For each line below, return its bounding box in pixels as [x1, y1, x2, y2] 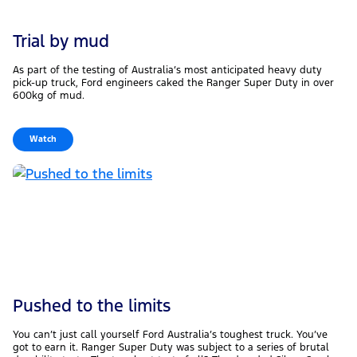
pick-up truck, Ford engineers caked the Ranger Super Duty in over [13, 76, 334, 90]
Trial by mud [13, 30, 109, 53]
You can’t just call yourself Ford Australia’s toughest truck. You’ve [13, 328, 328, 342]
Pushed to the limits [13, 295, 171, 317]
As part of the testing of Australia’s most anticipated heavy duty [13, 64, 322, 77]
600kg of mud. [13, 89, 84, 103]
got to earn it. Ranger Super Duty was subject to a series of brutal [13, 341, 329, 355]
